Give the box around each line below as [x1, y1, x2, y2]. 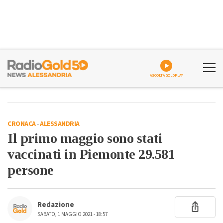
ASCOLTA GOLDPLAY [149, 73, 183, 78]
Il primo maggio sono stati [7, 130, 162, 146]
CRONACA [7, 119, 36, 129]
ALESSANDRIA [40, 119, 80, 129]
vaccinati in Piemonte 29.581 [7, 146, 175, 162]
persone [7, 162, 54, 178]
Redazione [37, 200, 74, 210]
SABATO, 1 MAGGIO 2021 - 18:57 [37, 211, 108, 218]
